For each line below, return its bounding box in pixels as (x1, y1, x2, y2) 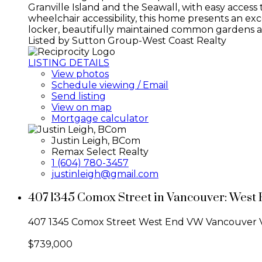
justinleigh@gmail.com (51, 168, 158, 180)
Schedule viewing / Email (51, 79, 168, 91)
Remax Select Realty (51, 146, 149, 157)
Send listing (51, 90, 106, 102)
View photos (51, 68, 109, 80)
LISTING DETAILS (28, 57, 109, 68)
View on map (51, 101, 112, 113)
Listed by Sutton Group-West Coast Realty (28, 35, 226, 46)
